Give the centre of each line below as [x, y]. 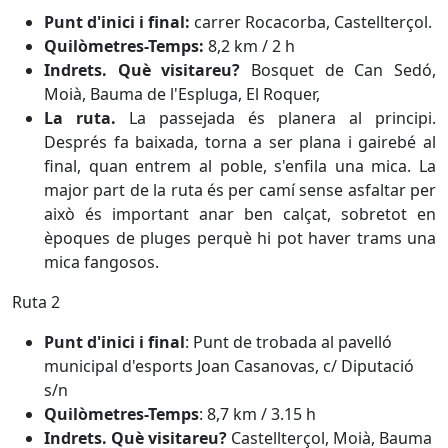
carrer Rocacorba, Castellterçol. [315, 22]
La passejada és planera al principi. [282, 118]
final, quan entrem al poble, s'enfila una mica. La [240, 166]
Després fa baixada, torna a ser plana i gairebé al [240, 142]
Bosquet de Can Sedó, [343, 70]
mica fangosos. [101, 262]
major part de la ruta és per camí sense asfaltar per [240, 190]
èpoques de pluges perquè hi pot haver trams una [240, 238]
